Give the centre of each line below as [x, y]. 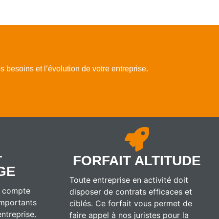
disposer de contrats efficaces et [131, 191]
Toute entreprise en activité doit [129, 180]
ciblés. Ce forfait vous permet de [131, 203]
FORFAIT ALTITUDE [137, 160]
